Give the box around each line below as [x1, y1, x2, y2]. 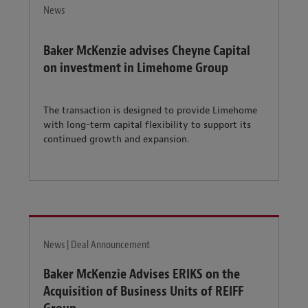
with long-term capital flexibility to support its [43, 119, 251, 131]
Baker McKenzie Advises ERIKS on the [43, 265, 240, 283]
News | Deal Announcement [43, 238, 150, 252]
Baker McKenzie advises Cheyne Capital [43, 41, 250, 59]
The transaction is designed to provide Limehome [43, 104, 257, 117]
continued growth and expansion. [43, 133, 189, 146]
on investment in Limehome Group [43, 58, 228, 76]
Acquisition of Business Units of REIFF [43, 283, 243, 300]
